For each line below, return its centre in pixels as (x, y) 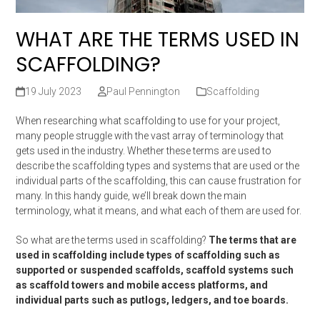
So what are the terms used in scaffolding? (112, 240)
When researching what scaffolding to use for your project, (148, 121)
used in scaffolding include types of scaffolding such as (148, 255)
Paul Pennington (143, 92)
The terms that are (253, 240)
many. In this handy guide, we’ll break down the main (131, 196)
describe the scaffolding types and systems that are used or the (158, 166)
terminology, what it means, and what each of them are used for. (159, 211)
